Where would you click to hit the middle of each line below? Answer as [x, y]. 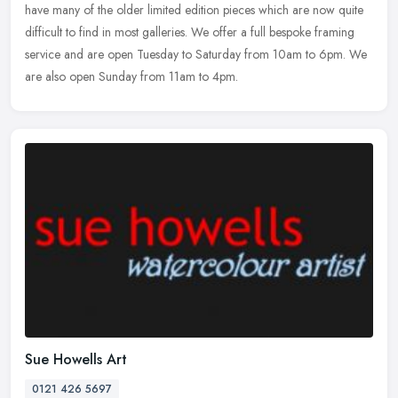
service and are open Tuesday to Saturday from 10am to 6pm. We [196, 54]
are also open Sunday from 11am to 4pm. [131, 76]
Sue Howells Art [76, 360]
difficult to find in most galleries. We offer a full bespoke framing [190, 32]
